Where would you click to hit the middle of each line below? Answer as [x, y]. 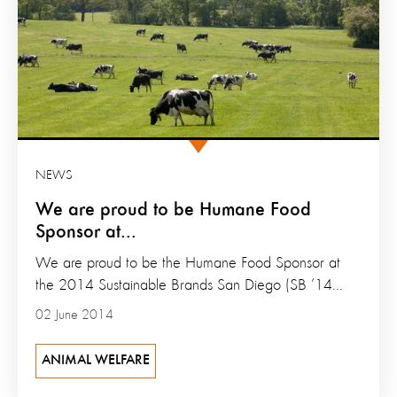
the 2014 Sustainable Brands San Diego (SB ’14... [189, 286]
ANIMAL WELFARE [96, 361]
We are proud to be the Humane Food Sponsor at [188, 264]
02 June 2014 [74, 316]
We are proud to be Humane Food [173, 210]
